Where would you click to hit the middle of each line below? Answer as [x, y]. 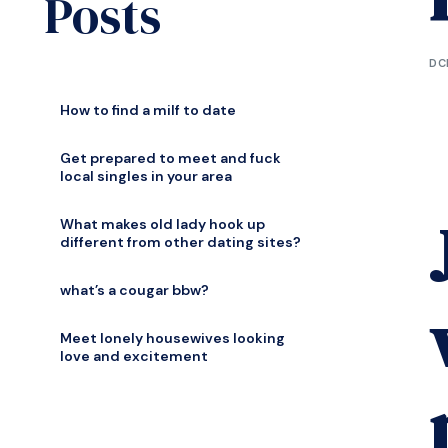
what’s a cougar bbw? [134, 289]
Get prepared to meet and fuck [170, 157]
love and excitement [133, 355]
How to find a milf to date [147, 109]
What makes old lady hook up [162, 223]
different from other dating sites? [180, 241]
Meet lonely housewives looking [172, 337]
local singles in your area [145, 175]
